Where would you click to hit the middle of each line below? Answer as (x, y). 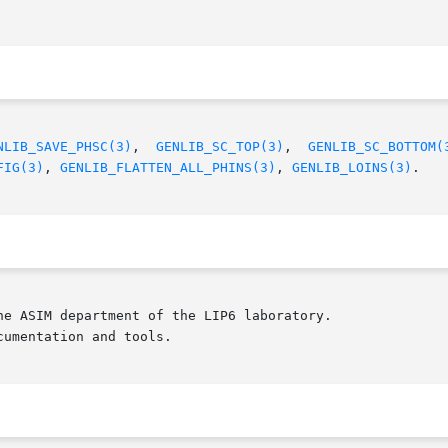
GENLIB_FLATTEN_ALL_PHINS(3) (168, 168)
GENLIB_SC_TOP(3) (220, 147)
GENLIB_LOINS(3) (352, 168)
